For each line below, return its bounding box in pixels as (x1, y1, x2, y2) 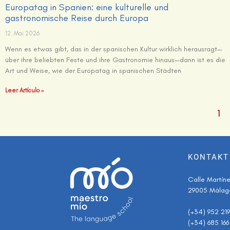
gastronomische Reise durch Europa (5, 12, 148, 24)
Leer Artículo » (5, 86, 44, 94)
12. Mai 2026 (5, 29, 40, 37)
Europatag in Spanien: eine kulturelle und (5, 1, 168, 13)
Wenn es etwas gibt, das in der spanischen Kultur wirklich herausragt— (5, 44, 222, 53)
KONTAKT (188, 152, 229, 162)
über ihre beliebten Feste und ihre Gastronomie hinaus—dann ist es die (5, 55, 225, 64)
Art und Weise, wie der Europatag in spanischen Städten (5, 66, 181, 75)
